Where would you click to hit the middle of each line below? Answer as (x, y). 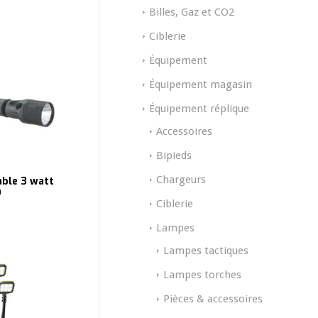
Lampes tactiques (206, 251)
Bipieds (174, 156)
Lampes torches (202, 275)
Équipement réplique (199, 109)
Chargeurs (181, 180)
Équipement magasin (201, 85)
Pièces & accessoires (213, 299)
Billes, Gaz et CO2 (192, 12)
